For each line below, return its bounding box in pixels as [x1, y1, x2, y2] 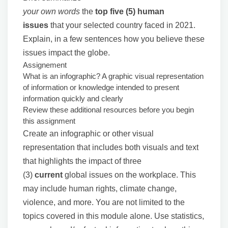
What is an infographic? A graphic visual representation [23, 72, 204, 80]
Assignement [23, 61, 67, 69]
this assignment [23, 117, 75, 125]
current [33, 170, 63, 179]
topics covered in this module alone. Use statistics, [23, 212, 204, 220]
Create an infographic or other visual [23, 129, 154, 138]
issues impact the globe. [23, 48, 110, 57]
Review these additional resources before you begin [23, 105, 194, 114]
